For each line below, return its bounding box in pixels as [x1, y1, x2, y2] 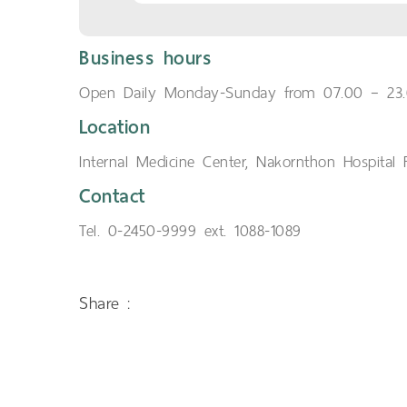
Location [79, 111, 150, 144]
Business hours [79, 42, 212, 75]
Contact [79, 180, 145, 213]
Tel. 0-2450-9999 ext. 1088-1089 [79, 216, 302, 246]
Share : [79, 288, 131, 319]
